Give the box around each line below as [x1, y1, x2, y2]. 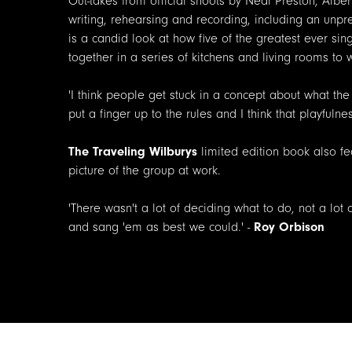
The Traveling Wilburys [68, 144, 197, 159]
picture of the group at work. [68, 163, 221, 178]
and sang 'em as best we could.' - [68, 219, 254, 234]
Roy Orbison [254, 219, 324, 234]
